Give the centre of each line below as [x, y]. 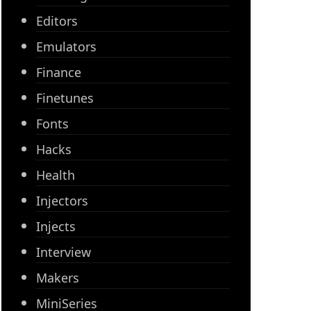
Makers [58, 278]
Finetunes [65, 98]
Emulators [67, 47]
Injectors [62, 201]
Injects [56, 226]
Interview [64, 252]
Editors [57, 21]
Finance [59, 72]
